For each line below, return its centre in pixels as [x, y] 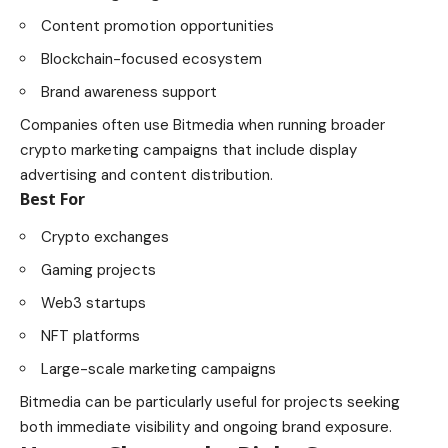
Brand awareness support [129, 92]
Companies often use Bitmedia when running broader [202, 125]
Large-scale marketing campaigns [158, 369]
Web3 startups [93, 303]
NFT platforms [90, 336]
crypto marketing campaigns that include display [188, 150]
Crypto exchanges [105, 237]
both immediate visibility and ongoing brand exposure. [206, 427]
